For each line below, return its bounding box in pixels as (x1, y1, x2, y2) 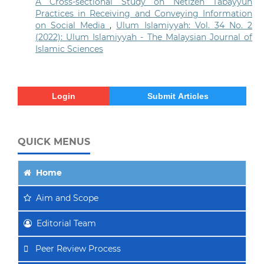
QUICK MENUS (18, 136, 90, 148)
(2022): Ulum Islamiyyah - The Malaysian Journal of (35, 32, 253, 43)
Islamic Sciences (35, 44, 103, 55)
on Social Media (35, 20, 110, 31)
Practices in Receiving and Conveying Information (35, 8, 253, 19)
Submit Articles (147, 91, 209, 101)
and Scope (53, 193, 98, 204)
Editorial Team (37, 218, 96, 229)
